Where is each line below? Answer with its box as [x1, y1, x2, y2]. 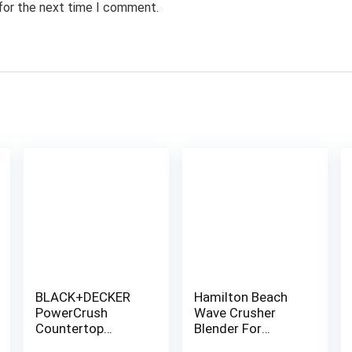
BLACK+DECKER [35, 289, 130, 305]
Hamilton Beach [194, 289, 288, 305]
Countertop [35, 321, 104, 336]
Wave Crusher [194, 305, 277, 321]
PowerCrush [35, 305, 108, 321]
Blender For [194, 321, 262, 336]
